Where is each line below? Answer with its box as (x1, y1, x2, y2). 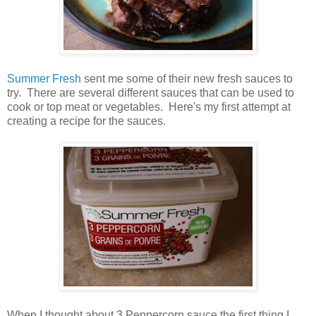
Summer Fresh (7, 72, 81, 85)
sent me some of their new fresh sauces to (81, 72, 293, 85)
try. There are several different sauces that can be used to (7, 86, 294, 99)
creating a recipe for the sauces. (7, 114, 171, 127)
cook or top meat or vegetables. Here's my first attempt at (7, 100, 291, 113)
